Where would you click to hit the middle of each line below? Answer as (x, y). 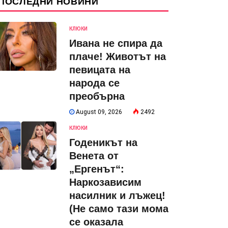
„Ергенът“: (97, 169)
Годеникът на (103, 142)
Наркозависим (105, 182)
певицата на (100, 70)
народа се (94, 83)
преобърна (97, 96)
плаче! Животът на (118, 56)
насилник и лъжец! (117, 195)
